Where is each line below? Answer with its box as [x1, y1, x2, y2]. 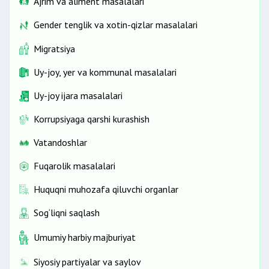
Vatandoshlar [34, 136, 87, 149]
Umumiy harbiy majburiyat [34, 231, 136, 243]
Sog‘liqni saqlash [34, 207, 100, 219]
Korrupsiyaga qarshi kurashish [34, 113, 150, 125]
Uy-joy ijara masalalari [34, 89, 122, 102]
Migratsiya [34, 42, 75, 55]
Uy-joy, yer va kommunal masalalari [34, 66, 177, 79]
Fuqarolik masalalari [34, 160, 115, 172]
